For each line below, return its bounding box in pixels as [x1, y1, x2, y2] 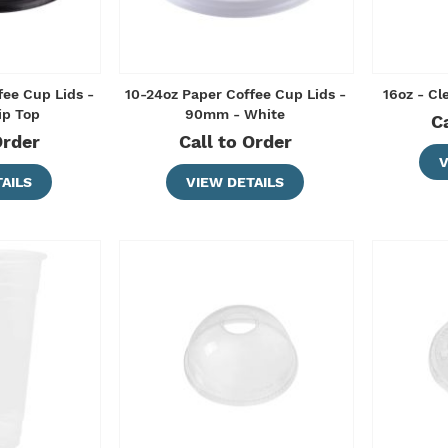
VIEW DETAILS [186, 174, 285, 191]
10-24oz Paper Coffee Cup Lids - [124, 86, 346, 103]
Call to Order [178, 131, 292, 153]
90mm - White [185, 106, 286, 123]
